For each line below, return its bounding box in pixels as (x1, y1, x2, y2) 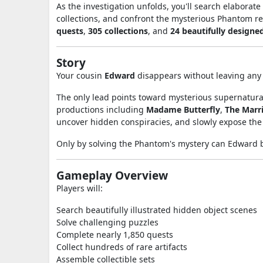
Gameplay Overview (56, 168, 168, 183)
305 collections (88, 25, 148, 36)
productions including (56, 104, 146, 115)
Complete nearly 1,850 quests (56, 229, 173, 240)
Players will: (56, 183, 103, 194)
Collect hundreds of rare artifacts (56, 241, 187, 252)
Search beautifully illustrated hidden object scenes (56, 204, 257, 215)
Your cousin (56, 70, 104, 81)
